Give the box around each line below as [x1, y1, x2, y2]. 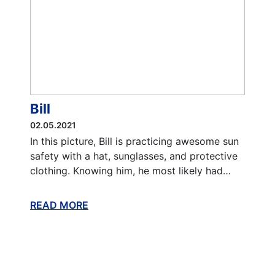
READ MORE [29, 199, 88, 211]
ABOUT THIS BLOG [88, 199, 179, 211]
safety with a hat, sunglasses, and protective [29, 150, 238, 162]
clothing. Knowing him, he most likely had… [29, 165, 231, 177]
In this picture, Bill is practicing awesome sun [29, 135, 239, 147]
